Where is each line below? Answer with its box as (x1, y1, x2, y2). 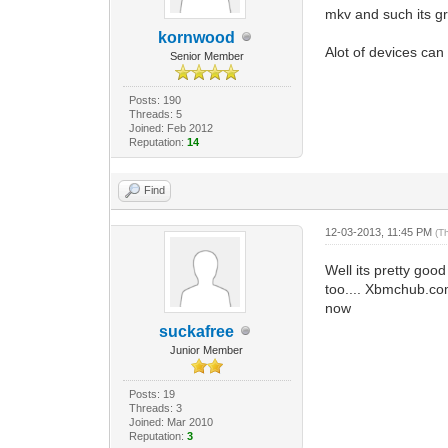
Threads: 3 (128, 401, 182, 414)
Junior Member (170, 343, 244, 356)
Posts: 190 (128, 93, 181, 106)
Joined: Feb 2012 (128, 121, 213, 134)
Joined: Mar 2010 (128, 415, 213, 428)
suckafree (159, 322, 235, 340)
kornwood (158, 28, 236, 46)
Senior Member (169, 49, 244, 62)
